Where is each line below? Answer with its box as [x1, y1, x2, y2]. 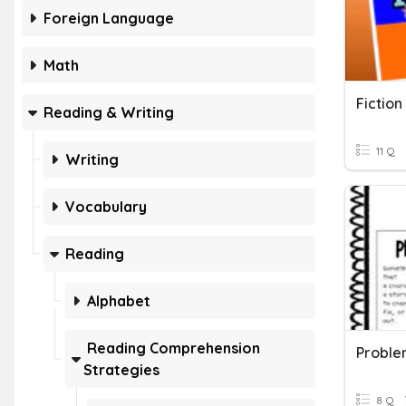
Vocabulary [65, 198, 147, 216]
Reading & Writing [43, 103, 174, 121]
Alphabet [87, 292, 150, 310]
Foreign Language [43, 9, 174, 27]
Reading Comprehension [87, 339, 260, 357]
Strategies [83, 361, 159, 379]
